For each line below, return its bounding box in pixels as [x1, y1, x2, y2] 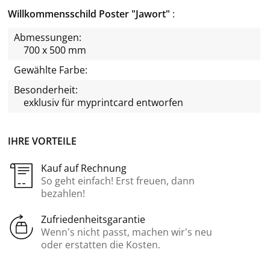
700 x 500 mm [24, 43, 86, 57]
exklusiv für [24, 95, 77, 109]
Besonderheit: [14, 83, 78, 96]
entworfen [134, 95, 183, 109]
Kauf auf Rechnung [41, 161, 127, 175]
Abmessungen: [14, 30, 81, 44]
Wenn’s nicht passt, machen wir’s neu [41, 225, 212, 239]
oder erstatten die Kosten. [41, 237, 160, 251]
